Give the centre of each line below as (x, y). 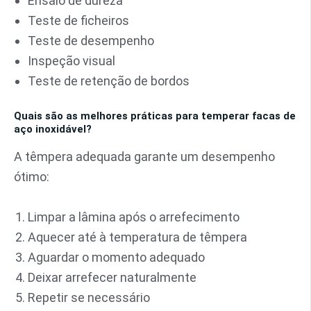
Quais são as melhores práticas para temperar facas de (155, 116)
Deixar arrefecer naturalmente (112, 277)
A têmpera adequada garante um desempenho (144, 156)
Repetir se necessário (89, 297)
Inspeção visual (72, 61)
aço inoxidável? (53, 129)
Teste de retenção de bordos (109, 81)
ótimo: (32, 176)
